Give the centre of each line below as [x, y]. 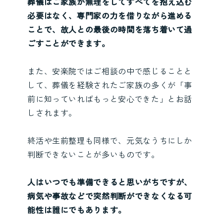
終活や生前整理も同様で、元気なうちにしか [110, 140]
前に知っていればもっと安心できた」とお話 [110, 98]
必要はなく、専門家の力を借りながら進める [110, 15]
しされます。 [52, 112]
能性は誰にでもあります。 [77, 209]
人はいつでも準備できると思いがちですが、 [110, 182]
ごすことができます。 [69, 43]
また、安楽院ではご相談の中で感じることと [110, 71]
